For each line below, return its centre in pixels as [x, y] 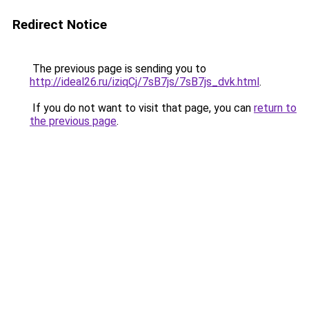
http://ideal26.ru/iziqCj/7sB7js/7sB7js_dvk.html [144, 82]
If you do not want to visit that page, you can [142, 108]
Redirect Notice [60, 24]
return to [275, 108]
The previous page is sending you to [118, 69]
